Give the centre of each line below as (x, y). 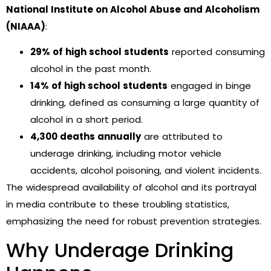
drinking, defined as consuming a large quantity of (145, 103)
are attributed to (182, 137)
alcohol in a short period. (87, 120)
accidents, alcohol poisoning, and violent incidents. (146, 171)
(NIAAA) (26, 26)
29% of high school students (100, 52)
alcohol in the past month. (91, 69)
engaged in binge (209, 86)
